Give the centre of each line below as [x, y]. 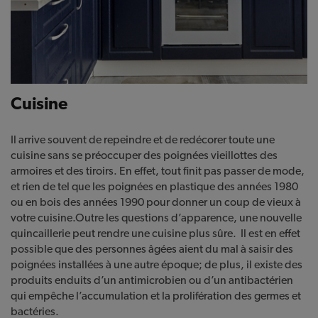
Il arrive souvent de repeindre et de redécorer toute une [143, 140]
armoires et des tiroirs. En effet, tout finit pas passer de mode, [158, 171]
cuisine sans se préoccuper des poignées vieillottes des [144, 155]
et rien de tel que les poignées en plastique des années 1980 [154, 187]
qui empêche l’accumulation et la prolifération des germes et [156, 296]
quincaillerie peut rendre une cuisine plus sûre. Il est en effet [155, 234]
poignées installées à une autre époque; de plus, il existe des [157, 265]
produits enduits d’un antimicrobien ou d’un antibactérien [152, 280]
